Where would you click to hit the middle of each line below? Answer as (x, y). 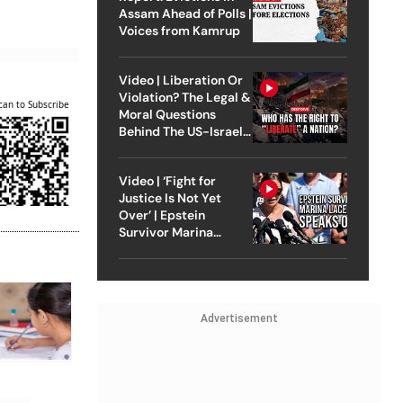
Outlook (142, 266)
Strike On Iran (159, 148)
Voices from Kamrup (179, 30)
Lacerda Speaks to (174, 249)
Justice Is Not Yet (170, 197)
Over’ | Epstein (161, 215)
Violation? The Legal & (184, 97)
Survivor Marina (166, 232)
